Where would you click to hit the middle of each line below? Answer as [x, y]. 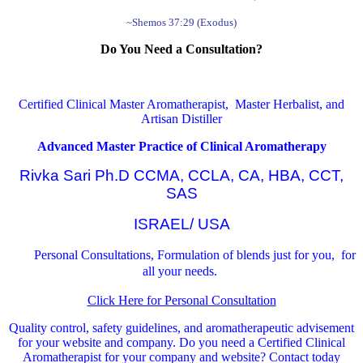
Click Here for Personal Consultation [181, 301]
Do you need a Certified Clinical [262, 343]
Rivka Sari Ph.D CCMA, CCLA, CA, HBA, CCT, [181, 176]
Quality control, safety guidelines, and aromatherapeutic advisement [181, 328]
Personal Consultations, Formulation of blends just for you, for [192, 255]
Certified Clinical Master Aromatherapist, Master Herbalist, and [181, 105]
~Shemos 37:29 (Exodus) [181, 23]
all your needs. [181, 271]
